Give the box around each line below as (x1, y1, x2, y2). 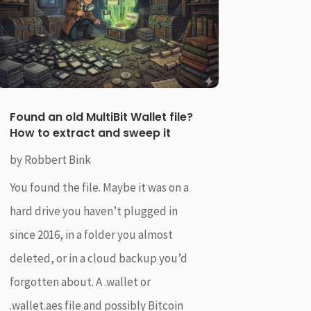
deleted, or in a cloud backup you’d (9, 250, 187, 266)
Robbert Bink (24, 151, 91, 167)
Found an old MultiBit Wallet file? (9, 108, 193, 125)
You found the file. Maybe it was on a (9, 179, 189, 195)
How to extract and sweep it (9, 124, 174, 141)
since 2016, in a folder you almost (9, 226, 173, 242)
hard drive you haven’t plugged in (9, 203, 178, 219)
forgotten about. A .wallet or (9, 274, 151, 289)
